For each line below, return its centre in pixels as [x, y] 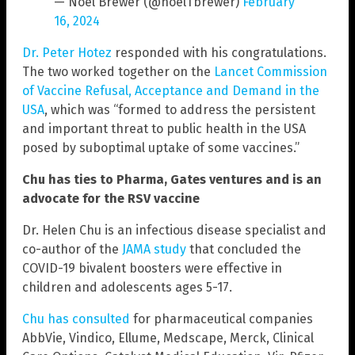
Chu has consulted [76, 319]
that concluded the [244, 249]
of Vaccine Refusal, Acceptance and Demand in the [171, 90]
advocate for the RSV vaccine [111, 198]
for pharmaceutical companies [221, 319]
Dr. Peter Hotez [67, 52]
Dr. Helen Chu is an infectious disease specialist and [174, 230]
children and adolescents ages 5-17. [127, 287]
